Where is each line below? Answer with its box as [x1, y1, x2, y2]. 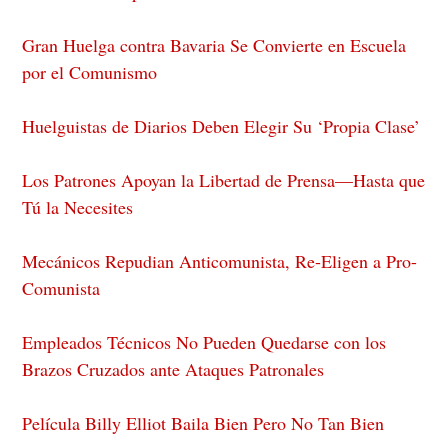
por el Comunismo [22, 59, 158, 84]
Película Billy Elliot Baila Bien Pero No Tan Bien [22, 410, 385, 435]
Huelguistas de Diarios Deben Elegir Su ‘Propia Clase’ [22, 113, 421, 138]
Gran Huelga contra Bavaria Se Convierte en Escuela [22, 32, 407, 57]
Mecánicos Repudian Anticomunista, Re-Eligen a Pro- [22, 248, 418, 273]
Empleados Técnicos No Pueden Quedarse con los [22, 329, 387, 354]
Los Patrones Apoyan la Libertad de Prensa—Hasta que [22, 167, 426, 192]
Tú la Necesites [22, 194, 134, 219]
